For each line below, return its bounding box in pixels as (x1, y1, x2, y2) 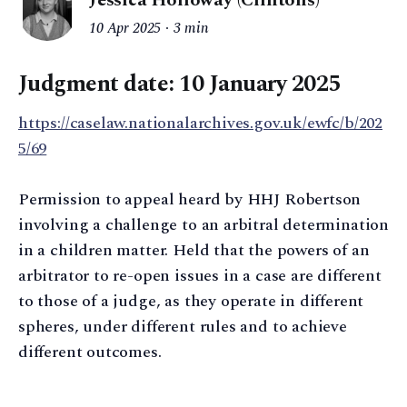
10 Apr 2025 (89, 17, 162, 40)
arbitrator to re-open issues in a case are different (18, 263, 382, 289)
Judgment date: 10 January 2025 (18, 66, 341, 103)
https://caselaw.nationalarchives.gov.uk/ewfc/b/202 (18, 110, 383, 135)
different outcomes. (18, 340, 162, 365)
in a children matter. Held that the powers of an (18, 238, 370, 263)
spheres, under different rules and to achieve (18, 314, 347, 340)
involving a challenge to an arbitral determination (18, 213, 390, 238)
